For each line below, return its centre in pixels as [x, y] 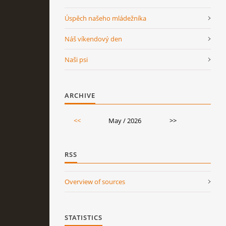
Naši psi [76, 59]
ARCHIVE [80, 95]
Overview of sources [95, 181]
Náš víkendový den [93, 39]
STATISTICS [83, 217]
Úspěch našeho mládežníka [105, 18]
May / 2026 [125, 120]
